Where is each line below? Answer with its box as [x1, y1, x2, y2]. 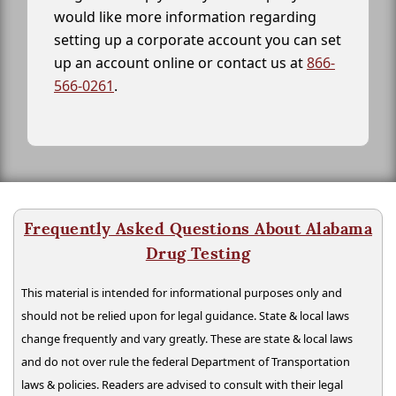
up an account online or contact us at [54, 53, 307, 72]
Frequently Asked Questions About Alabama [23, 218, 372, 239]
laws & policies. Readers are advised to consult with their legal [21, 377, 343, 392]
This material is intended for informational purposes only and [21, 285, 342, 301]
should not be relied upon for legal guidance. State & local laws [21, 308, 349, 324]
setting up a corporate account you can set [54, 30, 341, 49]
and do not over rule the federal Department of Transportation [21, 354, 350, 369]
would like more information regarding [54, 7, 316, 27]
